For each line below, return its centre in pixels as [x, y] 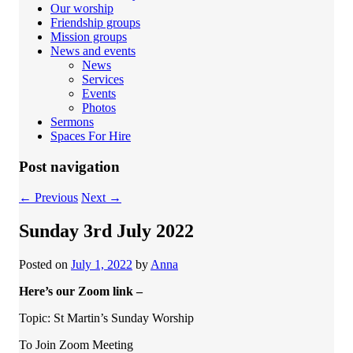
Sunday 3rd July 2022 [106, 230]
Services [103, 80]
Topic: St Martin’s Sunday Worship [106, 318]
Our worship [82, 9]
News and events [93, 51]
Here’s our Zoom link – [81, 291]
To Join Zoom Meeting [76, 344]
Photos [99, 108]
